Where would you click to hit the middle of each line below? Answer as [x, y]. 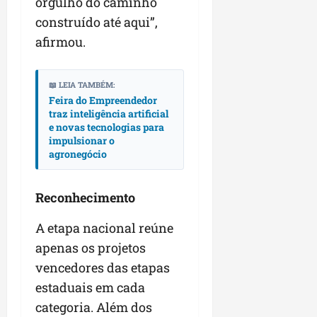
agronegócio [78, 154]
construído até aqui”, [97, 22]
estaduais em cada [90, 288]
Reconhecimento [85, 198]
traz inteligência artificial [109, 114]
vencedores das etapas [103, 268]
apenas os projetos [91, 248]
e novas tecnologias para [106, 127]
